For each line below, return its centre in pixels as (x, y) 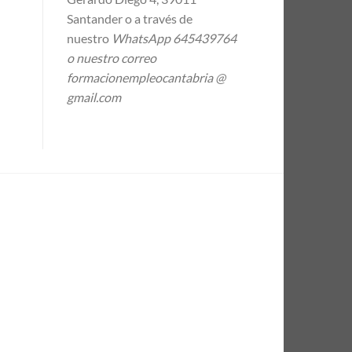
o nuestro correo (111, 57)
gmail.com (93, 97)
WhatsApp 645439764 (174, 38)
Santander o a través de (129, 18)
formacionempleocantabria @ (146, 77)
